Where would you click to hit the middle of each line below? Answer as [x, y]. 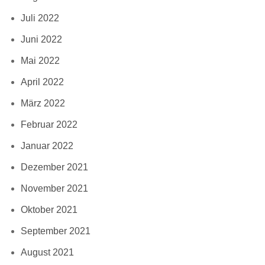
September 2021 [56, 231]
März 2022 [43, 103]
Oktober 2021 [49, 209]
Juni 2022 [41, 39]
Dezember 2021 [54, 167]
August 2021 [47, 252]
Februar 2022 [49, 124]
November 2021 [54, 188]
